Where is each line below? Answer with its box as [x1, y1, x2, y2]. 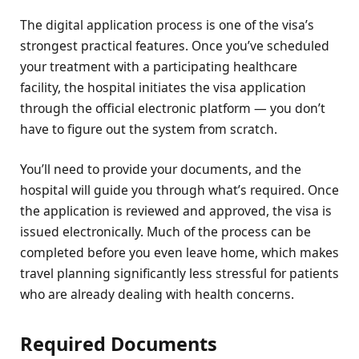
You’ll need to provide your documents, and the [20, 160, 301, 179]
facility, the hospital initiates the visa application [20, 78, 306, 96]
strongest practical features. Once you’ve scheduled [20, 36, 329, 54]
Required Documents [20, 330, 217, 357]
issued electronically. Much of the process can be [20, 223, 311, 241]
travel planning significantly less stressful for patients [20, 264, 339, 283]
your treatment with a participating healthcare [20, 57, 297, 75]
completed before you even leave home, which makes [20, 244, 339, 262]
